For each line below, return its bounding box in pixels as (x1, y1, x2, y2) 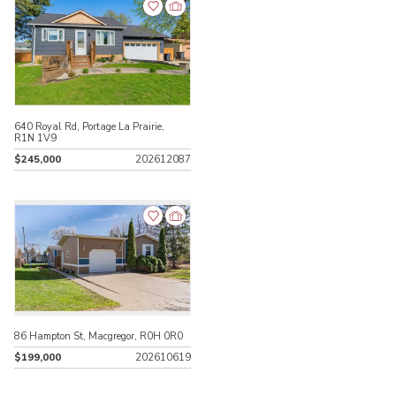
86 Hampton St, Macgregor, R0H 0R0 (14, 329, 184, 343)
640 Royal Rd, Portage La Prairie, (14, 119, 165, 133)
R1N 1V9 (14, 131, 57, 145)
